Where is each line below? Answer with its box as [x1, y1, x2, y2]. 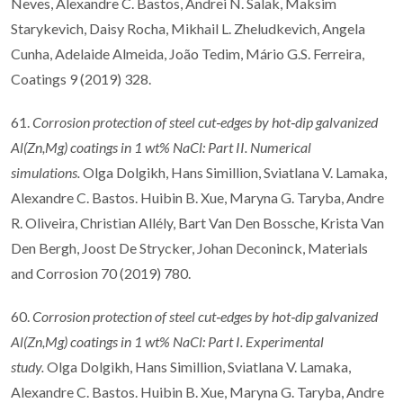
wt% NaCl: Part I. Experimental [145, 332, 324, 350]
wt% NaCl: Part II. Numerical [145, 138, 311, 156]
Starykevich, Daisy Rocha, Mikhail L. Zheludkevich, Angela [11, 19, 365, 37]
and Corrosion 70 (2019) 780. [11, 264, 191, 282]
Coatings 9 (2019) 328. [11, 69, 151, 87]
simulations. [11, 163, 83, 181]
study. [11, 357, 47, 375]
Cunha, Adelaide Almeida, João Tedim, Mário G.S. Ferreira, [11, 44, 364, 62]
